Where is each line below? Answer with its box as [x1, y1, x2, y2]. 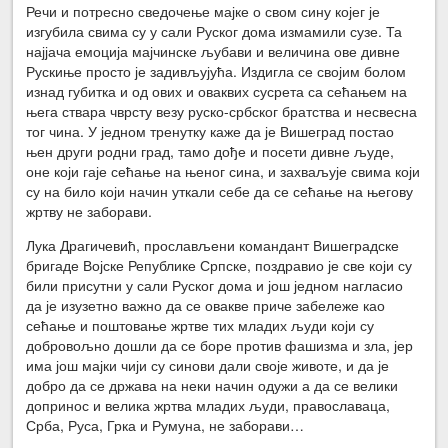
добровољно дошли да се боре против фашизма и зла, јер [26, 335, 414, 356]
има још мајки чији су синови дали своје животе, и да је [26, 355, 390, 376]
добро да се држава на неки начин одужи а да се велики [26, 375, 399, 396]
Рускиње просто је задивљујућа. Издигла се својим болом [26, 61, 407, 82]
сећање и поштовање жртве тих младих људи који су [26, 315, 375, 336]
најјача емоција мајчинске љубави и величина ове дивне [26, 41, 401, 62]
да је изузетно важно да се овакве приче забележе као [26, 295, 386, 316]
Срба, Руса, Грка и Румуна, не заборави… [26, 415, 305, 436]
